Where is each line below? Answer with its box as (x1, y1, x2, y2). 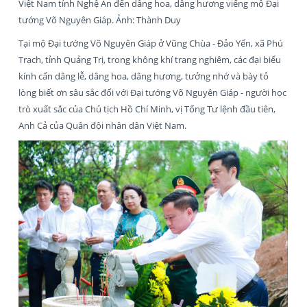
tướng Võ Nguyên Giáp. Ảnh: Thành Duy (19, 13, 181, 26)
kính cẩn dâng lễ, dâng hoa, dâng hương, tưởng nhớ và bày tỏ (19, 69, 269, 82)
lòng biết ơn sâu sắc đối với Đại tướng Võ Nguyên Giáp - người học (19, 86, 286, 99)
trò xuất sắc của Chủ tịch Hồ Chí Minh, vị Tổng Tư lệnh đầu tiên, (19, 102, 275, 115)
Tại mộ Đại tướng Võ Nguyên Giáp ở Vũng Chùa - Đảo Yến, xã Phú (19, 36, 283, 49)
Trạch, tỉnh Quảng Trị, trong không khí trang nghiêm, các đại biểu (19, 53, 281, 66)
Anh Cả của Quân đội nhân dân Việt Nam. (19, 119, 186, 132)
